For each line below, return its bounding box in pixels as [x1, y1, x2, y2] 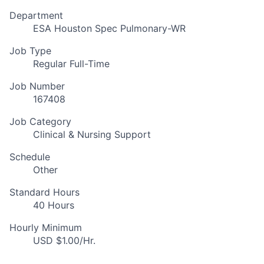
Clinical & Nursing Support [33, 128, 151, 141]
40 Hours [33, 199, 74, 212]
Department [9, 9, 63, 22]
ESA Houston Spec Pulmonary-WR [33, 22, 186, 35]
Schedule [9, 151, 50, 163]
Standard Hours [9, 186, 80, 199]
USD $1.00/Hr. [33, 235, 95, 247]
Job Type [9, 45, 51, 57]
